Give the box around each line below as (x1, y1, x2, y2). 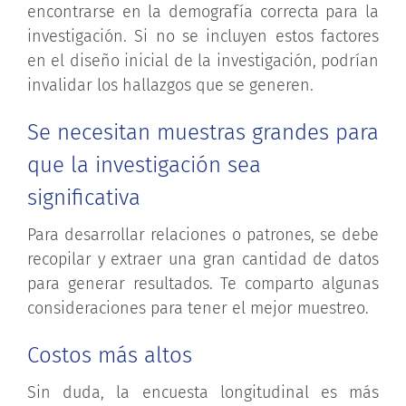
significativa (27, 184, 140, 210)
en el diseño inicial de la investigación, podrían (27, 50, 379, 71)
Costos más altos (27, 342, 192, 368)
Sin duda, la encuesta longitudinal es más (27, 382, 379, 402)
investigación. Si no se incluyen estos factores (27, 25, 379, 46)
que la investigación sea (27, 151, 261, 178)
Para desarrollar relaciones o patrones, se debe (27, 224, 379, 245)
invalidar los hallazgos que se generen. (27, 74, 314, 95)
